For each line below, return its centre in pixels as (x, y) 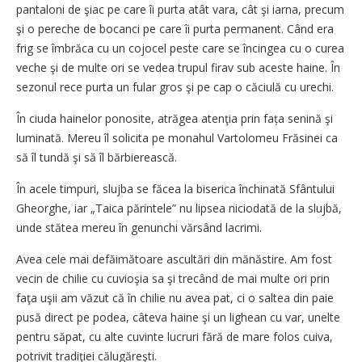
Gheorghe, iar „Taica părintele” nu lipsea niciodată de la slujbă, (179, 208)
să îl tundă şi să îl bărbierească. (97, 157)
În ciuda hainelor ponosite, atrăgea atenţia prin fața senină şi (175, 118)
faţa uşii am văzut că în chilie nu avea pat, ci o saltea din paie (175, 297)
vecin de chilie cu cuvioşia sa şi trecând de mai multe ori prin (173, 278)
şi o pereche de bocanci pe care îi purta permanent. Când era (175, 28)
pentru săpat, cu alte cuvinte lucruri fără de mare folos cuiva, (175, 336)
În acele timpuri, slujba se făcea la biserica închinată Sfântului (175, 188)
